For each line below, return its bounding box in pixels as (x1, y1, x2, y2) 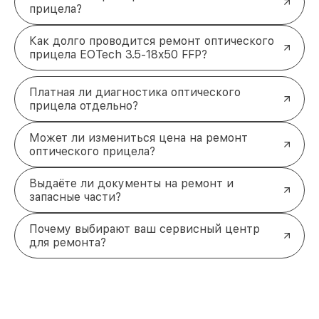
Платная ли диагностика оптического (29, 85, 241, 99)
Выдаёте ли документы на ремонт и (29, 176, 234, 190)
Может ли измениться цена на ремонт (29, 130, 248, 145)
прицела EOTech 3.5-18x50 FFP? (29, 47, 207, 61)
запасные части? (29, 189, 121, 204)
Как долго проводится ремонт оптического (29, 33, 274, 48)
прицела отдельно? (29, 98, 138, 113)
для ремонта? (29, 235, 106, 249)
